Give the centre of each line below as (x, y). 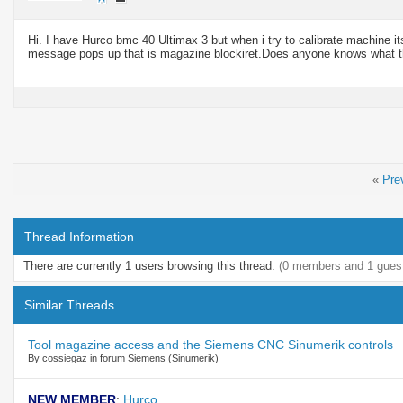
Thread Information (79, 236)
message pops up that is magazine (121, 53)
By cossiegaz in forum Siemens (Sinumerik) (123, 358)
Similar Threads (69, 304)
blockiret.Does (251, 53)
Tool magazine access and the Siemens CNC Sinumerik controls (210, 344)
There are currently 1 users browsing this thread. (151, 265)
